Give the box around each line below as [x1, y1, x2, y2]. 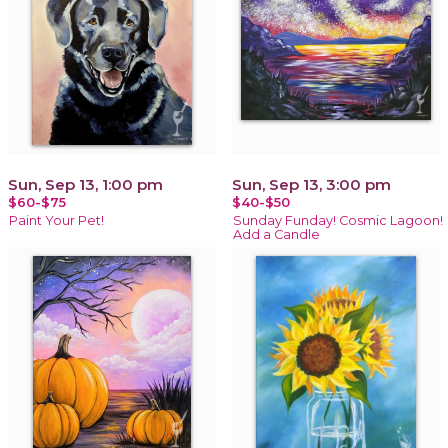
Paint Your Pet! [9, 212, 104, 228]
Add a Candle [233, 226, 320, 242]
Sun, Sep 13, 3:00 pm [232, 174, 391, 194]
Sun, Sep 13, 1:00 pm [8, 174, 163, 194]
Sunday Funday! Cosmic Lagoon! [233, 212, 443, 228]
